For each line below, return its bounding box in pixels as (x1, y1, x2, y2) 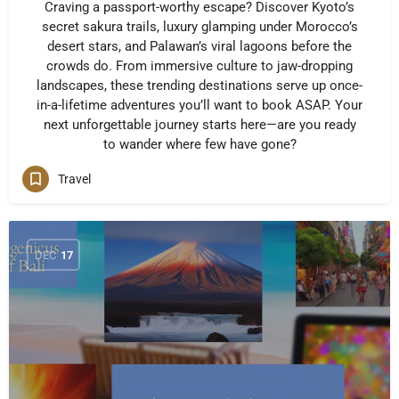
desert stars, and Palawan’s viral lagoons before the (47, 38, 352, 54)
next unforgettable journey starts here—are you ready (43, 117, 356, 133)
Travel (58, 171, 91, 186)
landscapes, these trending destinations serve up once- (37, 77, 362, 94)
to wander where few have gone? (102, 136, 297, 152)
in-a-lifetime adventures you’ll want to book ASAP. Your (37, 97, 362, 113)
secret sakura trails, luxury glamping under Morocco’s (41, 19, 358, 35)
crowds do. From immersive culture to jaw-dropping (46, 58, 353, 74)
